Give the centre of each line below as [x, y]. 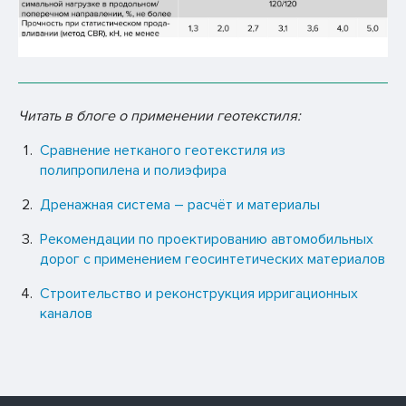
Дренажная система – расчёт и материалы [180, 205]
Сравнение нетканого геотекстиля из [163, 151]
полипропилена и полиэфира [133, 171]
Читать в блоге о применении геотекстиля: [159, 116]
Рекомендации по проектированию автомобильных [207, 240]
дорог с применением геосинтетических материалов [213, 260]
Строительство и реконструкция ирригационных [199, 294]
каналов [66, 314]
